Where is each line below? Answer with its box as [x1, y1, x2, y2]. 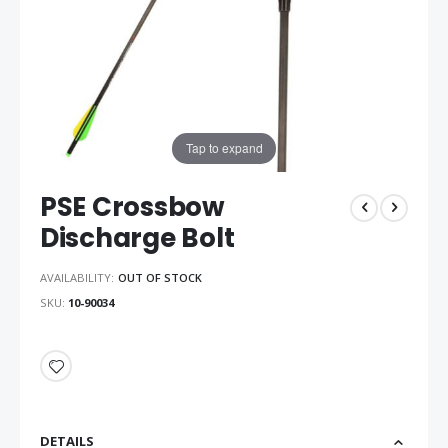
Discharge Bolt [40, 219, 235, 256]
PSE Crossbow [40, 188, 225, 225]
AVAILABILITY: [40, 270, 114, 286]
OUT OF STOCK [118, 270, 202, 286]
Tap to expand [185, 139, 263, 157]
